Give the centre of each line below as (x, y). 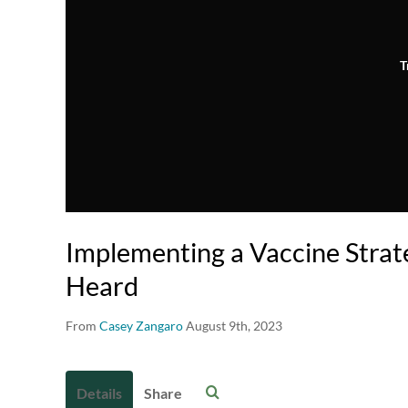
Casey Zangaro (141, 326)
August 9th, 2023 (234, 326)
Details (99, 393)
